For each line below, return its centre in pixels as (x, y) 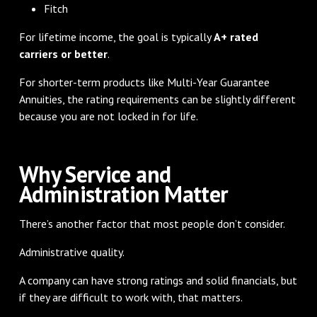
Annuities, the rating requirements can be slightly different (157, 99)
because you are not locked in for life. (108, 116)
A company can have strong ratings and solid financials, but (158, 280)
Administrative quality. (71, 252)
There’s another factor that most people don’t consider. (152, 223)
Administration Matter (123, 194)
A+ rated (236, 36)
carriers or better (63, 53)
